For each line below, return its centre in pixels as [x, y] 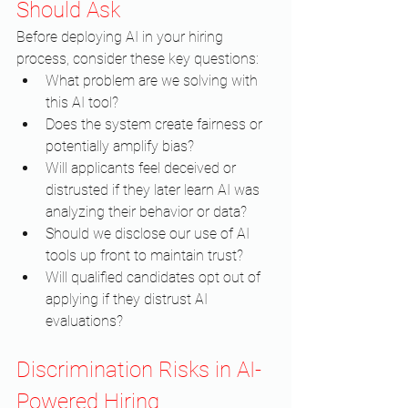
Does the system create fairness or [156, 125]
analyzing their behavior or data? [146, 212]
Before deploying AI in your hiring [122, 37]
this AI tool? [82, 103]
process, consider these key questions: [138, 59]
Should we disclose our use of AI [149, 234]
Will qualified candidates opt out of [155, 278]
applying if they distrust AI [128, 300]
